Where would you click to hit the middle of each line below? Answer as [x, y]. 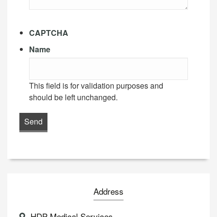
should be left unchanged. [73, 97]
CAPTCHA [49, 32]
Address [108, 191]
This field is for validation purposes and [96, 85]
